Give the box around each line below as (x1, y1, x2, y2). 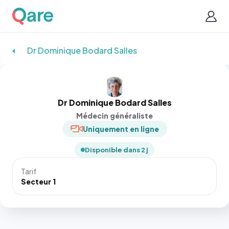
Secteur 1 (21, 177, 56, 186)
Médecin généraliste (76, 111, 153, 120)
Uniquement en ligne (82, 124, 159, 133)
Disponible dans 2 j (85, 146, 148, 154)
